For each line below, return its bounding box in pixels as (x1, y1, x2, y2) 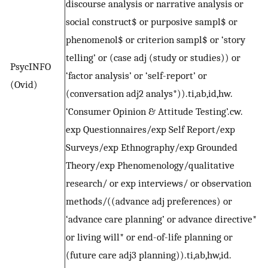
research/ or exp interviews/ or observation (66, 177, 251, 190)
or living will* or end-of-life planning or (66, 231, 233, 243)
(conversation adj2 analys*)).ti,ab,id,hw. (66, 87, 233, 100)
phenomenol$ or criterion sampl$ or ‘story (66, 33, 245, 46)
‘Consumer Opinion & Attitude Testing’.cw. (66, 105, 243, 118)
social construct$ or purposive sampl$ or (66, 16, 237, 28)
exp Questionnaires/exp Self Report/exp (66, 123, 235, 136)
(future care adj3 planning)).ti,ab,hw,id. (66, 249, 232, 261)
